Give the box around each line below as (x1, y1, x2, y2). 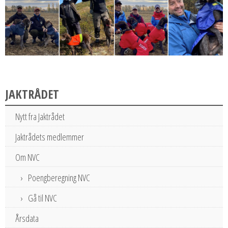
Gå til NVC (28, 192, 57, 205)
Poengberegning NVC (28, 172, 90, 184)
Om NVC (15, 151, 40, 164)
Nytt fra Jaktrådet (15, 110, 65, 123)
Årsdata (15, 212, 39, 225)
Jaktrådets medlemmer (15, 131, 84, 144)
